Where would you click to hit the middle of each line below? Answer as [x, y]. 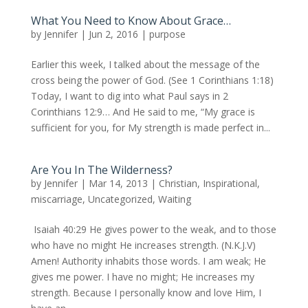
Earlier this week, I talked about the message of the [145, 65]
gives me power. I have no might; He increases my [142, 277]
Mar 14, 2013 [118, 184]
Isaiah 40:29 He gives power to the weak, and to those [153, 230]
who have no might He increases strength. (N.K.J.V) [143, 245]
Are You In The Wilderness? [101, 170]
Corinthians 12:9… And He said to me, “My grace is [143, 112]
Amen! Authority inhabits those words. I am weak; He [148, 261]
